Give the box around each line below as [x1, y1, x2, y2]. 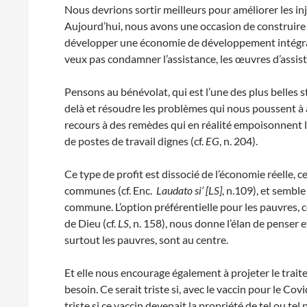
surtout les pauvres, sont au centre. [64, 233, 229, 246]
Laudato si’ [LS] [156, 184, 223, 197]
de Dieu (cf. [64, 217, 119, 230]
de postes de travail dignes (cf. [64, 134, 206, 147]
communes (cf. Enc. [64, 184, 157, 197]
